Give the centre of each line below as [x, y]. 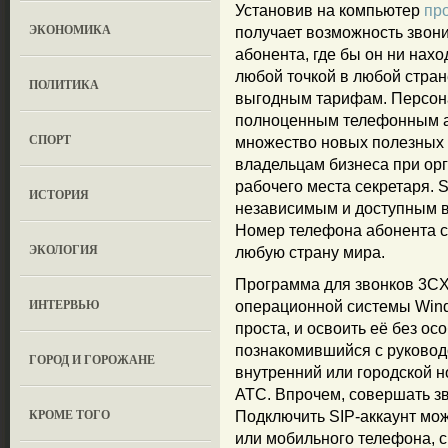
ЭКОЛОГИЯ [64, 249]
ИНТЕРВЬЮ [65, 304]
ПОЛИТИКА [64, 84]
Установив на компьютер [329, 10]
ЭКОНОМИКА [70, 29]
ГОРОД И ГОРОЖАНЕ [92, 359]
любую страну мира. [310, 252]
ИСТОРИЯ [59, 194]
